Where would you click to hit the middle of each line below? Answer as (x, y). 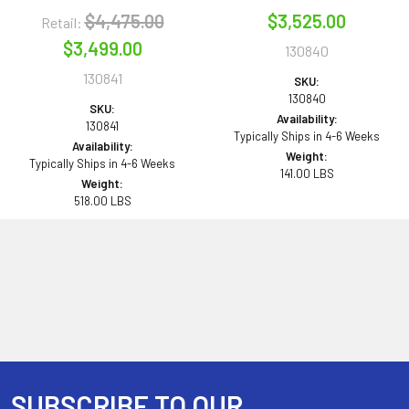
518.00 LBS (102, 201)
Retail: (61, 23)
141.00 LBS (307, 174)
